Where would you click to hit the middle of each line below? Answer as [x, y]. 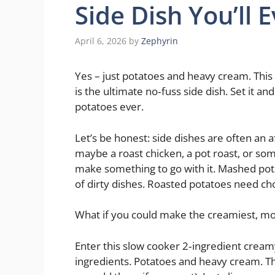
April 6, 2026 [101, 41]
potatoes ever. [109, 107]
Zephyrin [160, 41]
